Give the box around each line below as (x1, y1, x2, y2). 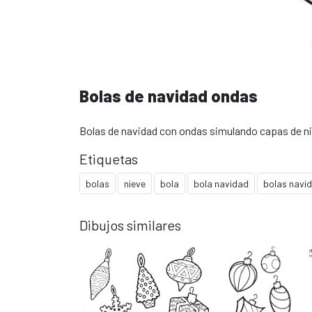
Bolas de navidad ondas (79, 85, 258, 106)
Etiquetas (79, 150, 138, 167)
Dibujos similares (79, 216, 181, 233)
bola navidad (194, 177, 249, 189)
